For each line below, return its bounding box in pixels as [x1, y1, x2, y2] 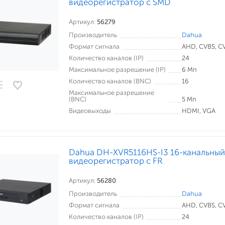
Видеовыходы [69, 107, 111, 115]
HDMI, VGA [182, 107, 215, 115]
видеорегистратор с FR [69, 156, 162, 166]
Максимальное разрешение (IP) [69, 66, 166, 73]
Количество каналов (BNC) [69, 77, 151, 85]
